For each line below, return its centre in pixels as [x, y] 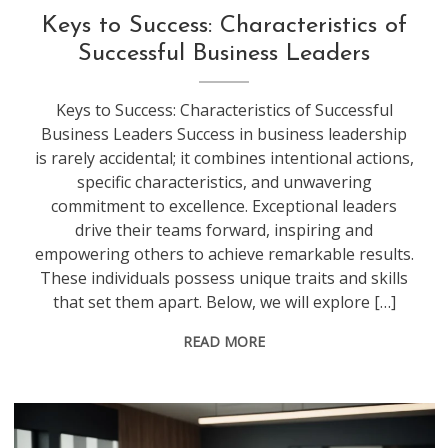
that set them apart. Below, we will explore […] [224, 301]
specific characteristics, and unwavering [224, 181]
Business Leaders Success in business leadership [224, 133]
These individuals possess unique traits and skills [224, 277]
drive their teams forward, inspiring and [224, 229]
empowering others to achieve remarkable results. [224, 253]
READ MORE [224, 341]
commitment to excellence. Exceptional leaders [224, 205]
